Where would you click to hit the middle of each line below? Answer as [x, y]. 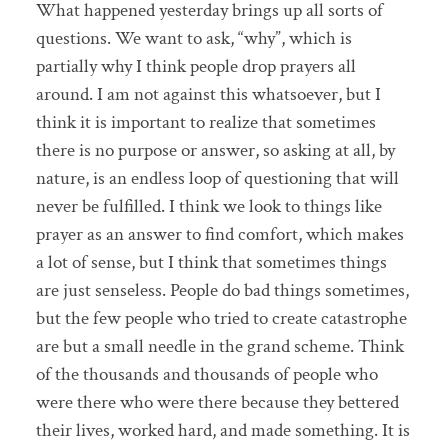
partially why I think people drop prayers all [195, 66]
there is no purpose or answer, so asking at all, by [215, 150]
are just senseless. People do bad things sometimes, [222, 290]
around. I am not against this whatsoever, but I [208, 94]
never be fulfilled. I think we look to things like [208, 206]
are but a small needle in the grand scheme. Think [219, 346]
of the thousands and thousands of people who [206, 374]
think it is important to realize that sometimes [205, 122]
